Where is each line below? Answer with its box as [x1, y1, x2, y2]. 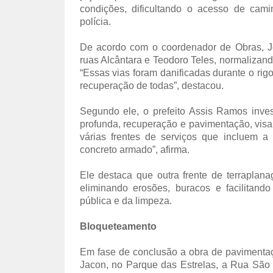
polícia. [79, 16, 111, 27]
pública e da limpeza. [79, 196, 172, 206]
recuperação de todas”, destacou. [79, 80, 224, 91]
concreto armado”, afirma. [79, 144, 190, 155]
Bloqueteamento [79, 221, 157, 232]
